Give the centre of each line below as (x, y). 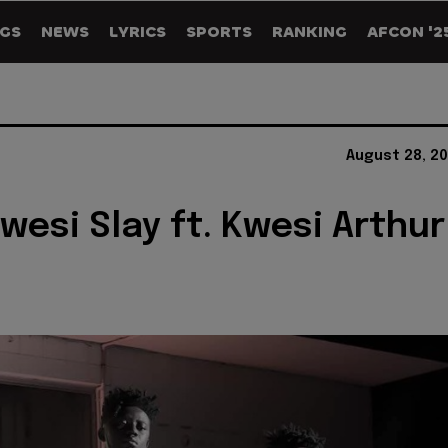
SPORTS (219, 31)
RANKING (309, 31)
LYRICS (137, 31)
